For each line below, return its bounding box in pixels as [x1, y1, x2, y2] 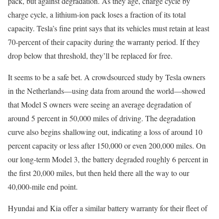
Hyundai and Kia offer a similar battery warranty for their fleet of [8, 202, 207, 213]
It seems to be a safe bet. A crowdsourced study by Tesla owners [8, 71, 205, 82]
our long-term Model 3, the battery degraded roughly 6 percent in [8, 153, 208, 164]
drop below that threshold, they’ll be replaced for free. [8, 50, 173, 61]
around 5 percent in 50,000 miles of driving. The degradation [8, 112, 196, 123]
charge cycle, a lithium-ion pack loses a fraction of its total [8, 9, 186, 20]
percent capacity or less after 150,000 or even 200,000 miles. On [8, 140, 206, 151]
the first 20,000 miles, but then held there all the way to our [8, 167, 189, 178]
